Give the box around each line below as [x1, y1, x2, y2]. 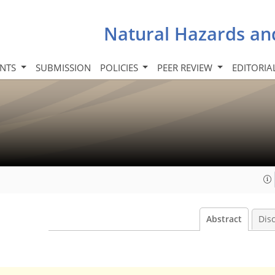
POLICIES [99, 61, 141, 74]
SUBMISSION [35, 61, 91, 74]
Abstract [206, 214, 242, 225]
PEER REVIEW [157, 61, 215, 74]
